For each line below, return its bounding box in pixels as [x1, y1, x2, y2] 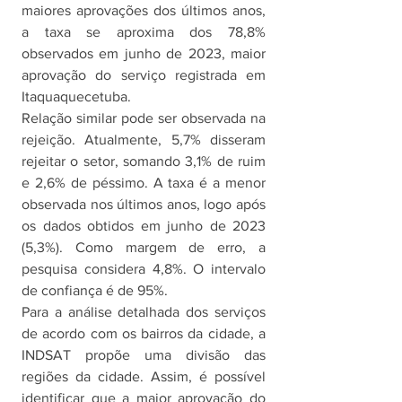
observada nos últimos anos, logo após [22, 196, 266, 212]
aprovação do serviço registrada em [22, 66, 266, 83]
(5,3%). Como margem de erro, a [22, 239, 266, 255]
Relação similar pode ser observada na [22, 109, 266, 126]
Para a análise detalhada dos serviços [22, 303, 266, 319]
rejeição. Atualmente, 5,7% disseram [22, 131, 266, 147]
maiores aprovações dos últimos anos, [22, 2, 266, 18]
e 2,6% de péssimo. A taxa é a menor [22, 174, 266, 190]
